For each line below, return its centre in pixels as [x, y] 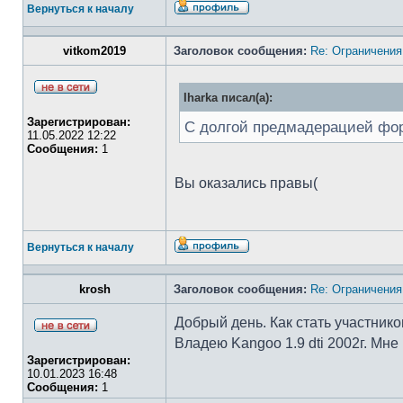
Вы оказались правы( [246, 183]
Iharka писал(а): [228, 98]
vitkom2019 [94, 51]
